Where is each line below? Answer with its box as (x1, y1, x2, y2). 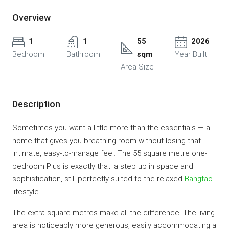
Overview (12, 12, 51, 23)
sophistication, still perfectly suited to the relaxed (12, 174, 185, 184)
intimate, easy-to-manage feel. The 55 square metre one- (12, 149, 207, 158)
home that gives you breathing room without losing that (12, 136, 201, 145)
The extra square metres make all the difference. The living (12, 208, 215, 217)
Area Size (121, 62, 154, 72)
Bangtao (185, 174, 213, 184)
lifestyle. (12, 187, 40, 196)
